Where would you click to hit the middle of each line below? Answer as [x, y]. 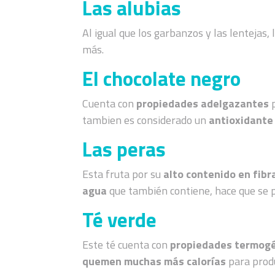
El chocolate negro [162, 78]
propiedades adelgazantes [204, 103]
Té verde [120, 219]
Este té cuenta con [126, 244]
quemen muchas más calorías [154, 261]
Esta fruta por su [123, 174]
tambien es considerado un [146, 120]
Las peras [124, 149]
